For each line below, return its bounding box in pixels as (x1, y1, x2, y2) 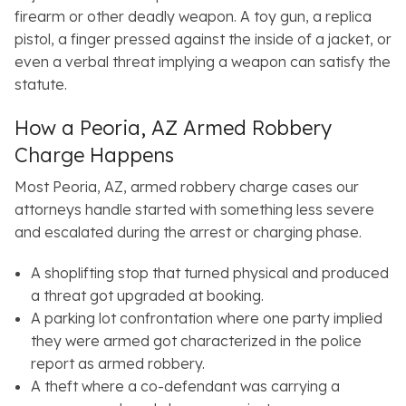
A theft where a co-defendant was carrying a (30, 377, 340, 396)
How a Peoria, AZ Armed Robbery (14, 115, 332, 141)
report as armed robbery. (30, 354, 205, 373)
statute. (14, 75, 67, 94)
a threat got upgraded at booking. (30, 286, 264, 305)
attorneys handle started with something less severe (14, 200, 374, 219)
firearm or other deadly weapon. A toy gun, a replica (14, 7, 372, 26)
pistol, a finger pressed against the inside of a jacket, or (14, 30, 391, 49)
